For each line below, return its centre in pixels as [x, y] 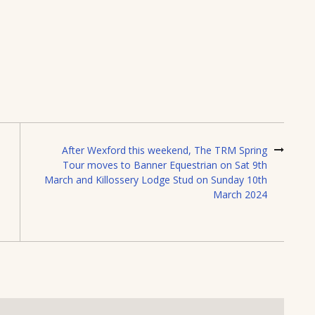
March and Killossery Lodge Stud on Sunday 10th [156, 180]
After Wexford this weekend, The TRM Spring [165, 150]
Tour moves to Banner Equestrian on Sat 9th [165, 165]
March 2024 [240, 195]
